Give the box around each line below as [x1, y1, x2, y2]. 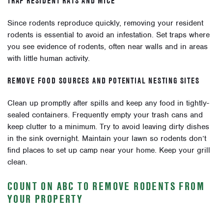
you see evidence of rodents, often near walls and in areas [7, 41, 208, 52]
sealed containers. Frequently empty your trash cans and [7, 110, 203, 120]
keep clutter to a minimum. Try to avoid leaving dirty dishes [7, 121, 209, 132]
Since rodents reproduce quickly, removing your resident [7, 18, 203, 28]
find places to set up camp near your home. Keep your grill [7, 145, 210, 155]
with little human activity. [7, 53, 90, 63]
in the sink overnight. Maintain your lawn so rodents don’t [7, 133, 206, 143]
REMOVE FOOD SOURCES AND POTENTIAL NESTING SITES [7, 75, 200, 86]
